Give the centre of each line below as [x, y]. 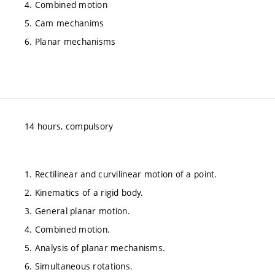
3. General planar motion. [77, 211]
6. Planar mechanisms [70, 41]
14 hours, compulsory [69, 126]
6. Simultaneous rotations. [79, 266]
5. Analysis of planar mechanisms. [95, 247]
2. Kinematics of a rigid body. [84, 192]
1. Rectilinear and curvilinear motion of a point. [121, 174]
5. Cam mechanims [64, 23]
